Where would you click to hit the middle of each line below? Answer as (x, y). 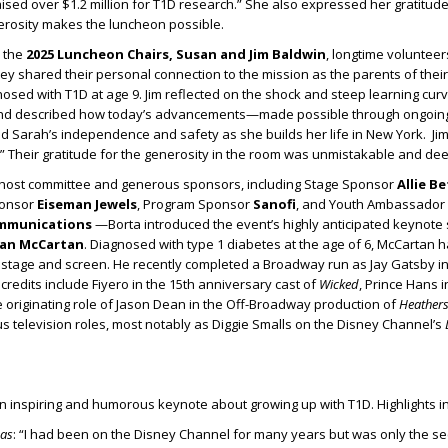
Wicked (339, 284)
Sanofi (274, 204)
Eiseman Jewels (87, 204)
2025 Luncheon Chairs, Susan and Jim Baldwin (176, 54)
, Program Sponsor (195, 204)
